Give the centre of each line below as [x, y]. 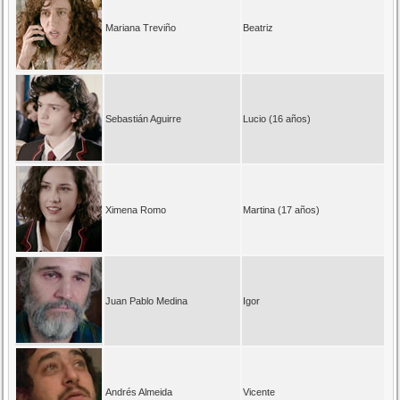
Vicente [259, 392]
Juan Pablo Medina [147, 300]
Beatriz [258, 27]
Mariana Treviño [141, 27]
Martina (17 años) [282, 209]
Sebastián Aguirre [144, 118]
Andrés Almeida [139, 392]
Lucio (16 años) [277, 118]
